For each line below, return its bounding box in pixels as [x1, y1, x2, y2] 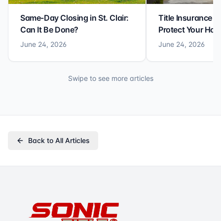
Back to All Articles [28, 136, 90, 145]
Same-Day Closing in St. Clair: [20, 13, 129, 23]
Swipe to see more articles [68, 74, 153, 83]
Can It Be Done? [20, 25, 78, 35]
